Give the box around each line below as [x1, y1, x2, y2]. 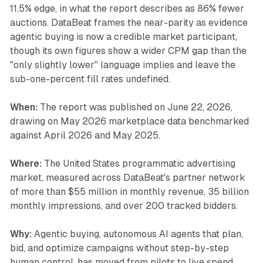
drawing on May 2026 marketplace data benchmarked [9, 116, 249, 127]
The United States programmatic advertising [41, 158, 235, 170]
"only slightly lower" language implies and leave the [9, 59, 235, 71]
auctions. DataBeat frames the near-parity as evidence [9, 17, 248, 29]
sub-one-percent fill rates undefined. [9, 73, 170, 85]
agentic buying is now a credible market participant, [9, 31, 237, 43]
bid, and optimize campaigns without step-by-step [9, 242, 229, 254]
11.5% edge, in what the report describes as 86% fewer [9, 3, 244, 15]
